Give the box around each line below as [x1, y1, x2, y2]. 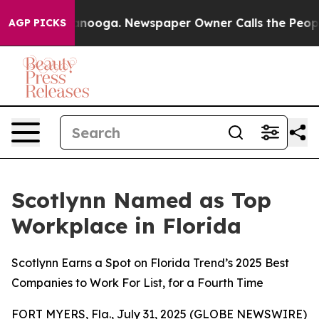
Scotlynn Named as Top [11, 187, 271, 214]
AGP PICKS [9, 16, 66, 29]
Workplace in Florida [11, 212, 241, 239]
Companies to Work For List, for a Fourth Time [11, 276, 263, 290]
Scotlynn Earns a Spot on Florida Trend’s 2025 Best [11, 256, 289, 270]
